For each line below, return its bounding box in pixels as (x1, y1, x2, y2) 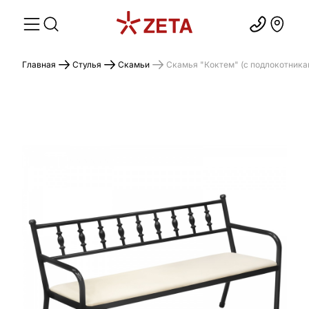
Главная (22, 59, 56, 70)
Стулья (72, 59, 101, 70)
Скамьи (118, 59, 150, 70)
